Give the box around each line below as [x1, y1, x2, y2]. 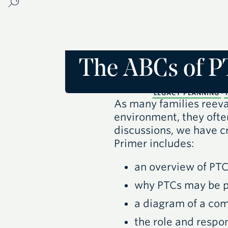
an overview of [134, 161, 209, 173]
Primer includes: [113, 137, 194, 150]
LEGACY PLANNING [153, 89, 220, 97]
